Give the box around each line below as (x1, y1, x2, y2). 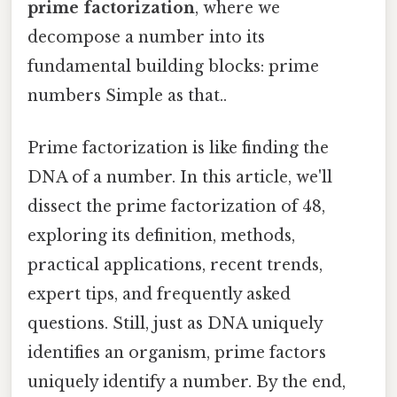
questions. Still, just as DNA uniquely (27, 314, 323, 334)
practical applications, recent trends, (27, 255, 323, 276)
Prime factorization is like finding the (27, 138, 329, 159)
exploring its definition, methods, (27, 226, 295, 246)
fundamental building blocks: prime (27, 56, 319, 76)
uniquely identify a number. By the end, (27, 372, 346, 393)
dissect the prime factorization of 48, (27, 197, 325, 217)
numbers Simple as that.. (27, 85, 227, 105)
